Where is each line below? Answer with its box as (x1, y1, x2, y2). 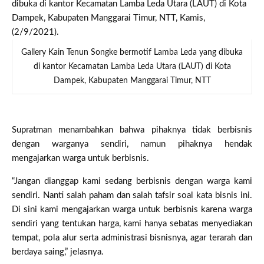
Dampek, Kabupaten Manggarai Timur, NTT (53, 76, 211, 85)
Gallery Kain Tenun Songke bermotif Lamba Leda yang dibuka (21, 48, 243, 57)
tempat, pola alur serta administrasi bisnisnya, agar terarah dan (12, 233, 252, 242)
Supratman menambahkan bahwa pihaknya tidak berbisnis (12, 125, 252, 134)
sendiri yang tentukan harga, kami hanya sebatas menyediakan (12, 219, 252, 228)
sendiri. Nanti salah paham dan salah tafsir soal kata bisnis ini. (12, 190, 252, 200)
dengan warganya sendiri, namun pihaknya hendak (12, 139, 252, 148)
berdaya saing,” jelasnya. (12, 247, 104, 256)
